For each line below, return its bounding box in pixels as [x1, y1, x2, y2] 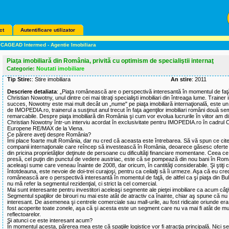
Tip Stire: [7, 76, 32, 82]
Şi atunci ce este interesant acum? [7, 217, 93, 223]
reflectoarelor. [7, 211, 41, 217]
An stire [171, 76, 192, 82]
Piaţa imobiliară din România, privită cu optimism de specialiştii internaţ [7, 57, 214, 64]
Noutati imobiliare [35, 65, 84, 72]
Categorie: [7, 65, 35, 72]
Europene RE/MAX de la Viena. [7, 125, 84, 131]
